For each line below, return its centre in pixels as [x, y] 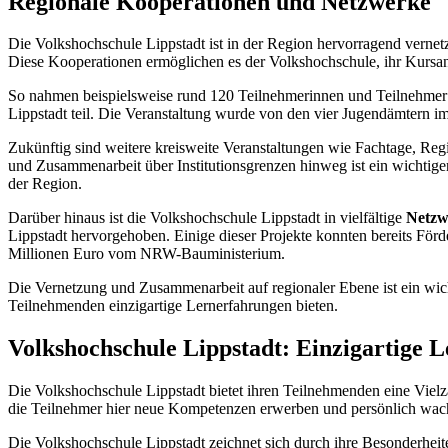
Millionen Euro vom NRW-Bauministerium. [146, 254]
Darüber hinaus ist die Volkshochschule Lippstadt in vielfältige [207, 218]
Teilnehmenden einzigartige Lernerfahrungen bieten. [173, 306]
